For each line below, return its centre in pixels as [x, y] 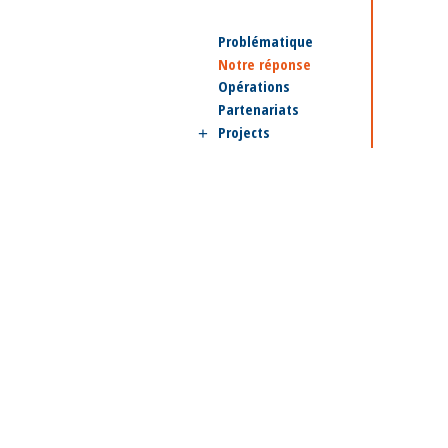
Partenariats [258, 109]
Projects [244, 132]
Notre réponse [264, 64]
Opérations [254, 86]
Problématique [265, 41]
